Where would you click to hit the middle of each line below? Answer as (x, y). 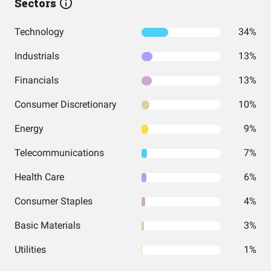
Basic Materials (47, 225)
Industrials (37, 56)
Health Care (39, 177)
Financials (37, 80)
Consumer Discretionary (66, 104)
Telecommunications (59, 153)
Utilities (30, 250)
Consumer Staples (54, 201)
